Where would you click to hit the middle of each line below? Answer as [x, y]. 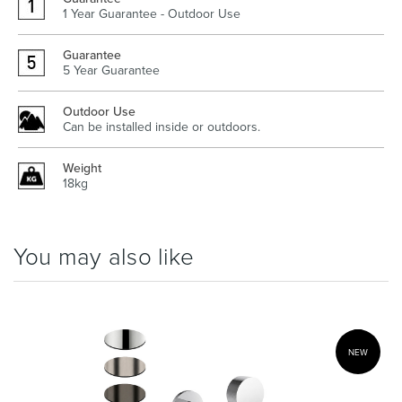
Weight [82, 168]
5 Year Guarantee [111, 70]
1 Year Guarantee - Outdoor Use [152, 13]
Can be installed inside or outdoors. [162, 127]
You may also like [104, 256]
